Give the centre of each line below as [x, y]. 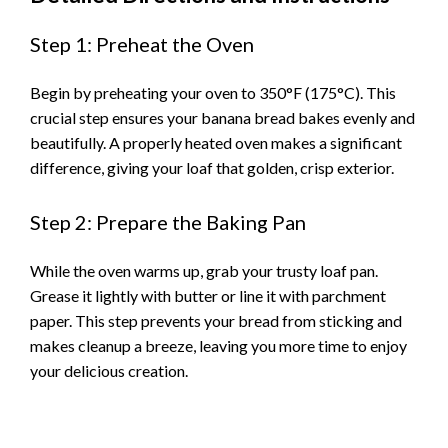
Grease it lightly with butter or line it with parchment [208, 295]
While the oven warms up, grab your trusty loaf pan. [204, 270]
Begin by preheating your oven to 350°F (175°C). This [213, 93]
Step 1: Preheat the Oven [142, 44]
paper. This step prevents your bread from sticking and [216, 320]
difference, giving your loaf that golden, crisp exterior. [212, 168]
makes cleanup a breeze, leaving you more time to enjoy [218, 345]
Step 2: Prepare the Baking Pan [168, 221]
